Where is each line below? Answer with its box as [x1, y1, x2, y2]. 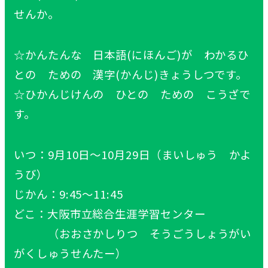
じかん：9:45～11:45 [14, 185, 123, 202]
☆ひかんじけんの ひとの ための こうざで [14, 86, 251, 102]
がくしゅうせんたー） [14, 245, 127, 261]
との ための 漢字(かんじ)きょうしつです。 [14, 66, 248, 82]
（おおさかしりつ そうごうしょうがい [14, 225, 252, 241]
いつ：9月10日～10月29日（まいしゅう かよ [14, 146, 252, 162]
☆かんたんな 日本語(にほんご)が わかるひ [14, 46, 249, 62]
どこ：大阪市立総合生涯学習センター [14, 205, 206, 221]
